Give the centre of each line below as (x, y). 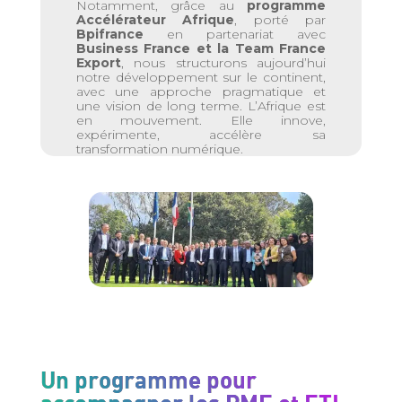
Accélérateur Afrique (155, 20)
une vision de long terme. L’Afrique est (201, 106)
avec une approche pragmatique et (201, 92)
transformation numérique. (159, 149)
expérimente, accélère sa (201, 135)
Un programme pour (148, 380)
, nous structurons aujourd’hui (223, 63)
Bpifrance (121, 34)
